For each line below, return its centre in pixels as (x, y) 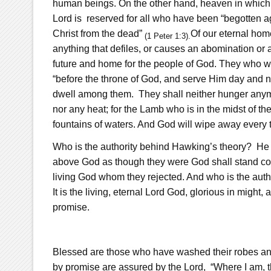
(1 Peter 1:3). (167, 36)
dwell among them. (94, 94)
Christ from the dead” (98, 33)
